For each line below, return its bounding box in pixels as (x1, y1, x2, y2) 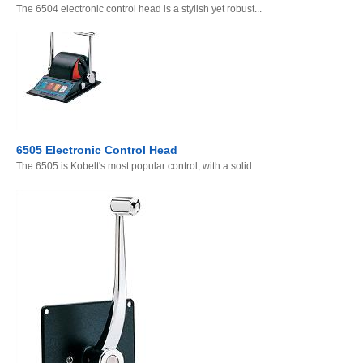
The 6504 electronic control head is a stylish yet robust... (16, 3, 262, 15)
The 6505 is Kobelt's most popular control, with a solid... (16, 160, 259, 173)
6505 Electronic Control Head (16, 143, 177, 157)
